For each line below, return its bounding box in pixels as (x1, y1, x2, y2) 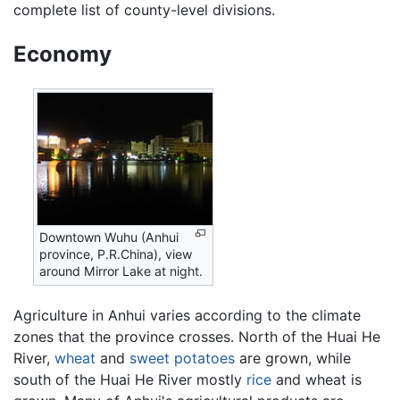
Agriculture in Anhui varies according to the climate (13, 305, 361, 324)
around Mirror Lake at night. (39, 263, 204, 279)
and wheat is (271, 370, 362, 388)
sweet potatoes (129, 348, 235, 367)
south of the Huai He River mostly (13, 370, 246, 388)
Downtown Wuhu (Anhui (39, 229, 179, 246)
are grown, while (235, 348, 351, 367)
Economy (13, 41, 112, 68)
